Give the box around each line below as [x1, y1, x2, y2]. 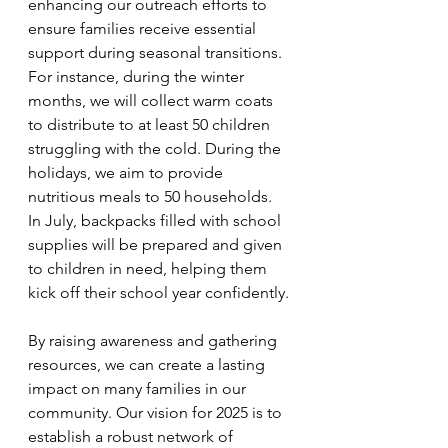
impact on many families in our [28, 379, 250, 398]
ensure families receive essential [28, 19, 260, 38]
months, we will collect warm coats [28, 91, 277, 110]
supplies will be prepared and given [28, 235, 286, 254]
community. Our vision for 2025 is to [28, 403, 286, 422]
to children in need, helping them [28, 259, 271, 278]
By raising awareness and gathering [28, 331, 281, 350]
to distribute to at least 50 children [28, 115, 274, 134]
